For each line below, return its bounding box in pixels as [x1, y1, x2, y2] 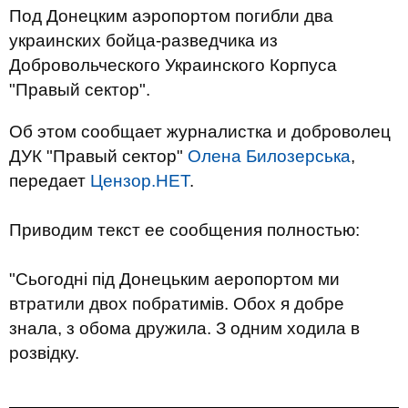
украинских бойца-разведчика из [9, 31, 278, 50]
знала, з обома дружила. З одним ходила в [9, 319, 360, 338]
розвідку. [9, 343, 79, 362]
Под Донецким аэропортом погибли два [9, 6, 333, 25]
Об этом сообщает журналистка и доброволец [9, 122, 391, 141]
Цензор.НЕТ [90, 171, 189, 190]
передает [9, 171, 90, 190]
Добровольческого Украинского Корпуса [9, 56, 337, 75]
